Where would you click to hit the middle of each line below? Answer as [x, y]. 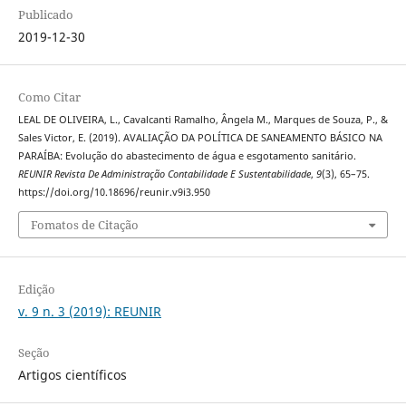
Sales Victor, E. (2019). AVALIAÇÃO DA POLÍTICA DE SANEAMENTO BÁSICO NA [200, 138]
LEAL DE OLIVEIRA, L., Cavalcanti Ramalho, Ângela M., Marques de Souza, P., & [203, 120]
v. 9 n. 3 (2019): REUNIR [89, 311]
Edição [36, 289]
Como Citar [49, 97]
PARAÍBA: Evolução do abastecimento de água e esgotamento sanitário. [187, 156]
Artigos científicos [72, 374]
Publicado [45, 15]
